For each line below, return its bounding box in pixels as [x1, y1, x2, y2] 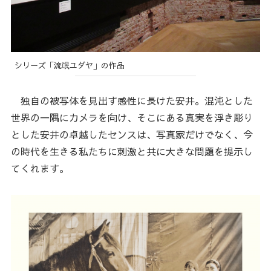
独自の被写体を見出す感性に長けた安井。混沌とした [10, 94, 253, 108]
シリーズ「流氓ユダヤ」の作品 [15, 59, 125, 71]
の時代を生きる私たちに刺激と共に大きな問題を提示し [10, 145, 253, 158]
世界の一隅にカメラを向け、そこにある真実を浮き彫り [10, 111, 253, 125]
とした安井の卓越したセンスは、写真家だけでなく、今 [10, 128, 253, 142]
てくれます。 [10, 162, 69, 175]
